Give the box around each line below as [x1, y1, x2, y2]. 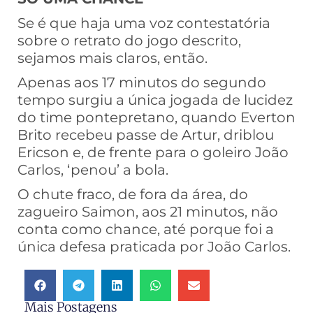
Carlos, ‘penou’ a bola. [17, 161, 168, 179]
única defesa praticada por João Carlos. [17, 238, 291, 256]
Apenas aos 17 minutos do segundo [17, 74, 266, 92]
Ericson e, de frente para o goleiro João [17, 144, 289, 161]
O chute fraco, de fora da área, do [17, 186, 248, 203]
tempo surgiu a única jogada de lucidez [17, 92, 293, 109]
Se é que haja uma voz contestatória [17, 15, 270, 32]
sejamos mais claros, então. [17, 50, 208, 67]
